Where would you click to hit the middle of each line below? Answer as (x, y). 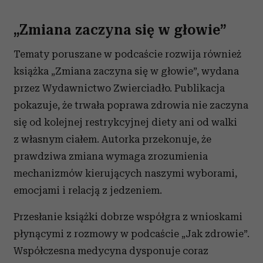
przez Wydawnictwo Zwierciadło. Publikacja (119, 88)
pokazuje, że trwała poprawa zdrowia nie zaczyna (131, 105)
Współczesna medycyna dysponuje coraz (111, 251)
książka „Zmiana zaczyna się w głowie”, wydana (126, 71)
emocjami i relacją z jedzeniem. (88, 190)
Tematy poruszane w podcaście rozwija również (127, 54)
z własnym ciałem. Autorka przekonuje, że (112, 139)
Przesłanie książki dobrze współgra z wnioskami (128, 217)
